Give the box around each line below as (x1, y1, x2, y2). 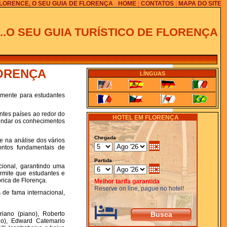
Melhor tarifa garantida (94, 177, 160, 185)
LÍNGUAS (139, 70, 165, 77)
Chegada (94, 134, 117, 140)
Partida (94, 157, 112, 163)
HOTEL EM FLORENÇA (112, 114, 179, 121)
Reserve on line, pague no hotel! (94, 184, 184, 192)
